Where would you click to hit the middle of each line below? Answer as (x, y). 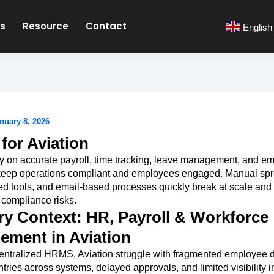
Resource (46, 26)
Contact (106, 26)
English (257, 27)
